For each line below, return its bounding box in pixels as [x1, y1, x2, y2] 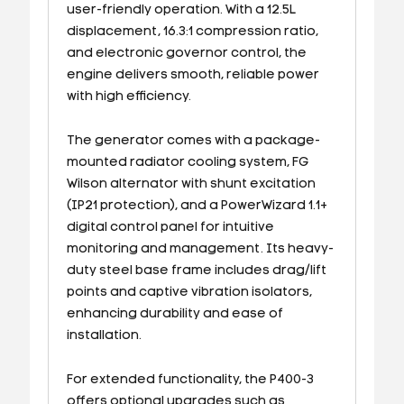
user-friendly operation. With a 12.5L [66, 3, 296, 17]
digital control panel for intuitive [66, 220, 274, 234]
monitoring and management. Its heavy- [66, 242, 334, 256]
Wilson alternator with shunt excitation [66, 177, 316, 191]
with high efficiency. [66, 89, 191, 104]
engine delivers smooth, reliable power [66, 68, 319, 82]
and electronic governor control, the [66, 46, 307, 60]
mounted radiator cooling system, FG [66, 155, 308, 170]
